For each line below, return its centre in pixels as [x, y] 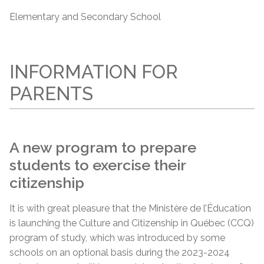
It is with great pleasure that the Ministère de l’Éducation [130, 208]
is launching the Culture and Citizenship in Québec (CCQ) [132, 223]
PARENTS [51, 93]
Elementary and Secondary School [85, 17]
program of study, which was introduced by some [117, 237]
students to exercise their [98, 165]
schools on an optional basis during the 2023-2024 [120, 252]
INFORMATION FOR [94, 72]
